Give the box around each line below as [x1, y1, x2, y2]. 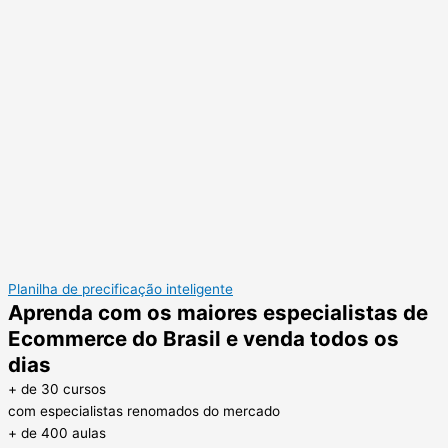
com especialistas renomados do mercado [8, 402, 280, 419]
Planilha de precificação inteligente [8, 280, 233, 297]
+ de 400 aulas [8, 424, 106, 441]
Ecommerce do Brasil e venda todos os [8, 325, 399, 351]
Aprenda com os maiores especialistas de [8, 299, 428, 325]
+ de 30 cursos [8, 380, 106, 397]
